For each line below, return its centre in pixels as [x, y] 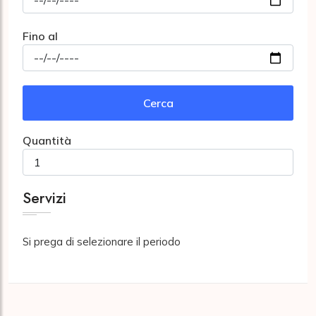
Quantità [47, 140]
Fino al [40, 36]
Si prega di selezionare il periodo [102, 242]
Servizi [44, 198]
